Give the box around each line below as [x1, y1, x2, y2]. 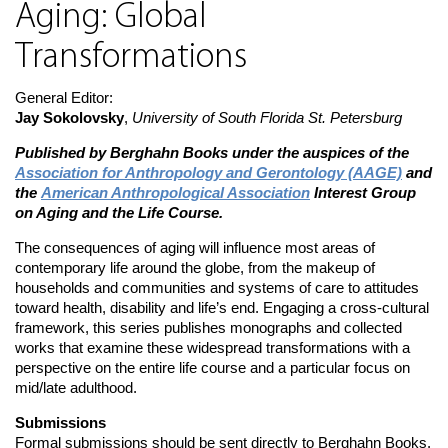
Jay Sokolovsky [15, 109, 124, 126]
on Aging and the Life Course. [15, 204, 223, 221]
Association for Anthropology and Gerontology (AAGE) [15, 164, 402, 181]
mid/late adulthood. [15, 379, 137, 396]
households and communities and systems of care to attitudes [15, 279, 419, 296]
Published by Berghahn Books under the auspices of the [15, 144, 409, 161]
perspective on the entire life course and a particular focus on [15, 359, 410, 376]
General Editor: [15, 89, 113, 106]
